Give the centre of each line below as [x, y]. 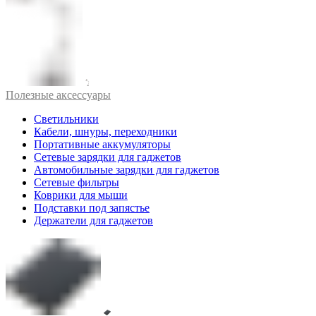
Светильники [66, 119]
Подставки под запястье [92, 207]
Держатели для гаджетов [93, 220]
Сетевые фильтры [77, 182]
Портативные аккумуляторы [102, 144]
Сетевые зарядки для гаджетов [108, 157]
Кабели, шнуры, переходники [105, 131]
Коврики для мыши [81, 195]
